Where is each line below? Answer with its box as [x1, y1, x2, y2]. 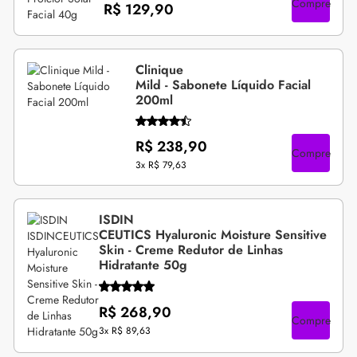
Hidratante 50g [99, 256, 187, 275]
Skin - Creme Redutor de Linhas [99, 241, 283, 260]
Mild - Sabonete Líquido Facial [135, 75, 312, 94]
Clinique [135, 60, 184, 79]
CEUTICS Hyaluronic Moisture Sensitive [99, 226, 327, 245]
